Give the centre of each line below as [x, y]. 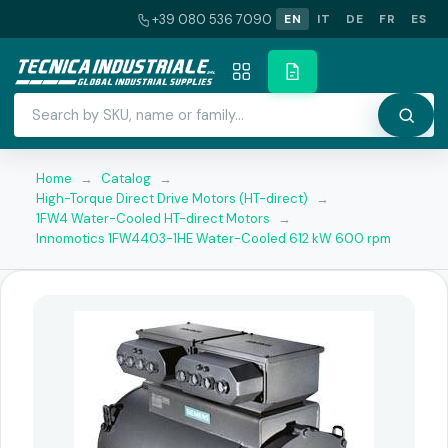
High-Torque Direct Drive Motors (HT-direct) [172, 198]
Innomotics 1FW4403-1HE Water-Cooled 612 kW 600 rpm [213, 238]
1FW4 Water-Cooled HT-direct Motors [153, 218]
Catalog [126, 178]
